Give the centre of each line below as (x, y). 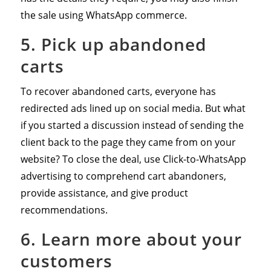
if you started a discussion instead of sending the (132, 125)
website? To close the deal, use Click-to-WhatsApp (133, 159)
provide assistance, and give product (104, 193)
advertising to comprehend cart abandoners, (123, 176)
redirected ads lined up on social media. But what (133, 108)
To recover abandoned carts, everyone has (118, 91)
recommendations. (64, 210)
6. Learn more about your (131, 239)
